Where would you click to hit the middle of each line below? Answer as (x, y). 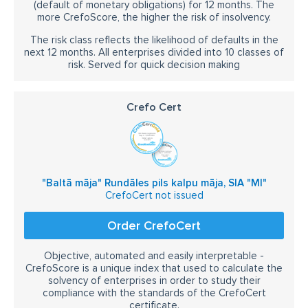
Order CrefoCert (154, 225)
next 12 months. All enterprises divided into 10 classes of (154, 52)
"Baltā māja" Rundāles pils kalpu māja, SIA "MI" (154, 183)
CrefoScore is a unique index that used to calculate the (154, 268)
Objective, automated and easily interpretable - (154, 255)
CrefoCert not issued (154, 195)
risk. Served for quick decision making (154, 64)
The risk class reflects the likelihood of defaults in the (154, 40)
